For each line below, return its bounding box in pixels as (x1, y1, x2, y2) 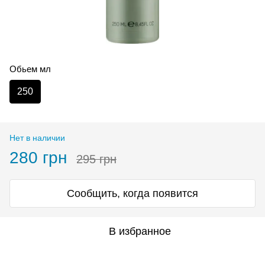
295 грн (76, 152, 117, 166)
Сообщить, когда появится (67, 187, 198, 199)
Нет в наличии (9, 132, 65, 143)
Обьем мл (9, 63, 51, 74)
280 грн (9, 148, 67, 167)
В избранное (108, 225, 171, 237)
